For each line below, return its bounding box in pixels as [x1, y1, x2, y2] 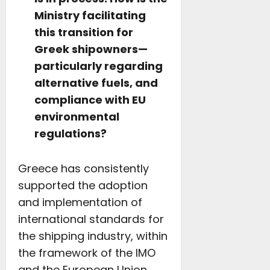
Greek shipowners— [34, 42, 148, 57]
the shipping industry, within [18, 228, 168, 243]
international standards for [18, 212, 164, 227]
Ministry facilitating [34, 8, 146, 23]
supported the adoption [18, 178, 148, 193]
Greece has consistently [18, 161, 149, 176]
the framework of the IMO [18, 245, 155, 260]
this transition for [34, 25, 133, 40]
